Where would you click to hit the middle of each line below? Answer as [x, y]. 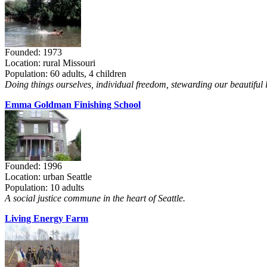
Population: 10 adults [44, 187]
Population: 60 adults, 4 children [66, 73]
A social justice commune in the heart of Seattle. [95, 198]
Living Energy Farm [46, 218]
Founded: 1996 [33, 166]
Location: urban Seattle [48, 176]
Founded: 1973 [33, 52]
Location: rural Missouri [50, 63]
